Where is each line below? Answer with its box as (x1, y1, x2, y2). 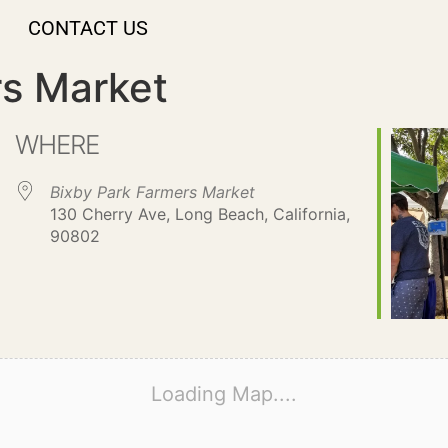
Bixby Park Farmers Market (50, 182, 256, 202)
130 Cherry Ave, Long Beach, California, (50, 204, 351, 224)
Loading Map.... (151, 382, 297, 406)
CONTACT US (27, 16, 148, 40)
